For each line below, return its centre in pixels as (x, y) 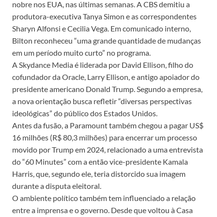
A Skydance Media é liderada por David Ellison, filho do (103, 65)
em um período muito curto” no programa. (81, 53)
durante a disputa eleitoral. (57, 186)
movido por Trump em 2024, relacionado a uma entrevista (108, 150)
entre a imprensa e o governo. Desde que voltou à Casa (102, 210)
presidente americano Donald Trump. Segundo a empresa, (107, 89)
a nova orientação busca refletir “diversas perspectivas (102, 101)
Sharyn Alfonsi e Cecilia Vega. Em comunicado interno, (101, 29)
